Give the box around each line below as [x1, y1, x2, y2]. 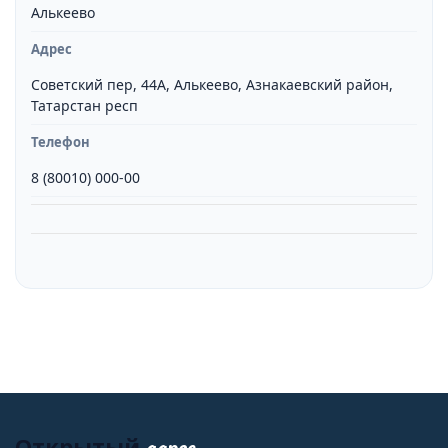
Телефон [31, 133, 90, 151]
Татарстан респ [31, 96, 138, 115]
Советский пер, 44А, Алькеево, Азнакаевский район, [31, 75, 393, 94]
